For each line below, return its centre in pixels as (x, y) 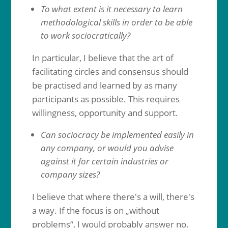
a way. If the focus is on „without (95, 210)
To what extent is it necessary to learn (111, 9)
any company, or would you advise (107, 148)
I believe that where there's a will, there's (113, 197)
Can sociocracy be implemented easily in (117, 135)
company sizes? (70, 174)
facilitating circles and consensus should (110, 72)
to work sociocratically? (85, 35)
